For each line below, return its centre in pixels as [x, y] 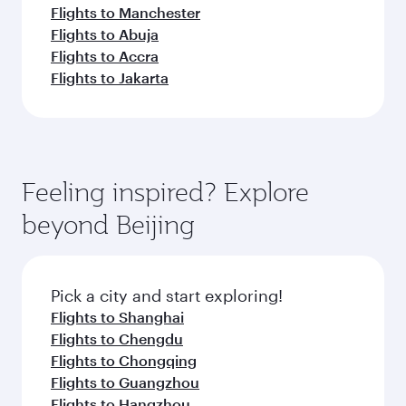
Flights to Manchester [126, 12]
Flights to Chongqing [124, 360]
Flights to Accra [105, 56]
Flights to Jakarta [110, 77]
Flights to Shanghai [117, 317]
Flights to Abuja [105, 34]
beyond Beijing [108, 224]
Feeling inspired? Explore [165, 192]
